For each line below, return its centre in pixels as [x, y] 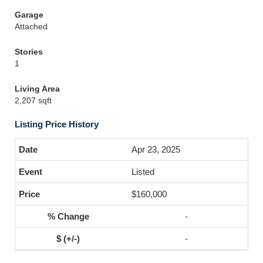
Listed [143, 172]
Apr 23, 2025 [156, 149]
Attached [31, 26]
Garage [29, 15]
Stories [29, 52]
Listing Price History [57, 124]
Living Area [37, 89]
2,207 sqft [33, 100]
